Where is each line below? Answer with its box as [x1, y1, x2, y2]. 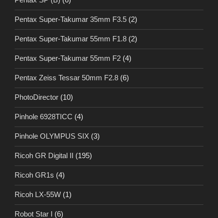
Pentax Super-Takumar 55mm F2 [15, 54, 121, 63]
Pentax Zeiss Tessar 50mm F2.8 [15, 73, 118, 82]
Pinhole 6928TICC [15, 112, 73, 121]
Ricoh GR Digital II [15, 151, 73, 160]
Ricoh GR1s [15, 171, 54, 180]
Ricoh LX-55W [15, 190, 61, 199]
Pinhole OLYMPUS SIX [15, 132, 89, 141]
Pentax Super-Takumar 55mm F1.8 [15, 35, 127, 43]
